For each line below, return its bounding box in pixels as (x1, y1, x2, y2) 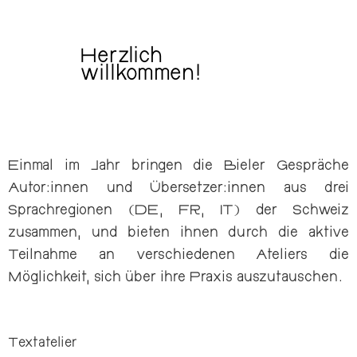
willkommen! (80, 68, 201, 83)
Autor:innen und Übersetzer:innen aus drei (8, 184, 349, 194)
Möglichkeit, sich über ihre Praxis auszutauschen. (8, 273, 343, 284)
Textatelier (8, 339, 77, 349)
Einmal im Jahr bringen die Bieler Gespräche (8, 162, 349, 172)
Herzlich (80, 50, 163, 65)
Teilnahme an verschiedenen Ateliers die (8, 251, 349, 261)
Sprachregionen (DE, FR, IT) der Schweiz (8, 206, 349, 217)
